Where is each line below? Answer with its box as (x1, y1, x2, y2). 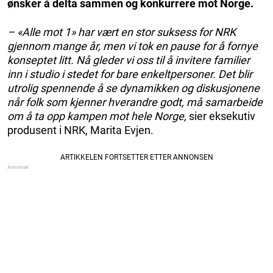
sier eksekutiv (186, 109, 255, 122)
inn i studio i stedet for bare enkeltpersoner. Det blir (7, 67, 252, 80)
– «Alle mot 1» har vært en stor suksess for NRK (7, 25, 236, 38)
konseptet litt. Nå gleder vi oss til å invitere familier (7, 53, 250, 66)
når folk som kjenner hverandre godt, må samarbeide (7, 95, 263, 108)
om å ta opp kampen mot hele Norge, (7, 109, 186, 122)
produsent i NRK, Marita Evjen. (7, 123, 154, 136)
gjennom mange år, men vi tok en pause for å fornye (7, 39, 258, 52)
